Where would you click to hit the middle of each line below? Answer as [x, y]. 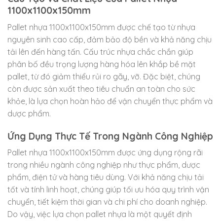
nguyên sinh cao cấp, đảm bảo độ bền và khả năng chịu [110, 39]
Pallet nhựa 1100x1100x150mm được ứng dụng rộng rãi [105, 153]
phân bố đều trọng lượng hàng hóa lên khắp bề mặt [102, 64]
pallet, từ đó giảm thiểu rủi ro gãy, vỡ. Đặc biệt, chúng [104, 76]
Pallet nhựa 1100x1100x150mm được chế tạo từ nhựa [101, 27]
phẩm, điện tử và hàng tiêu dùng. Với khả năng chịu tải [106, 177]
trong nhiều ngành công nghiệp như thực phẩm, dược [104, 165]
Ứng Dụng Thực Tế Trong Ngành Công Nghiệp [110, 136]
